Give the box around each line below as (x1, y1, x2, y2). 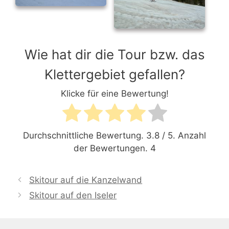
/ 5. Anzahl (159, 130, 206, 141)
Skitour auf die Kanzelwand (29, 174, 143, 185)
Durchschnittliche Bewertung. (23, 130, 146, 141)
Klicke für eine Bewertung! (60, 88, 169, 99)
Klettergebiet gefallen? (44, 66, 185, 82)
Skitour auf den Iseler (29, 190, 117, 200)
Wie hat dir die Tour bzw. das (24, 46, 205, 62)
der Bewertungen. (73, 143, 150, 153)
